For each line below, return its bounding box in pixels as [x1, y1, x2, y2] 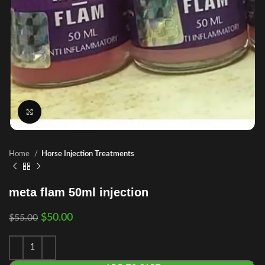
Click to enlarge [41, 107, 94, 115]
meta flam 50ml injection [9, 185, 148, 199]
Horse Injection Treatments [41, 149, 134, 158]
